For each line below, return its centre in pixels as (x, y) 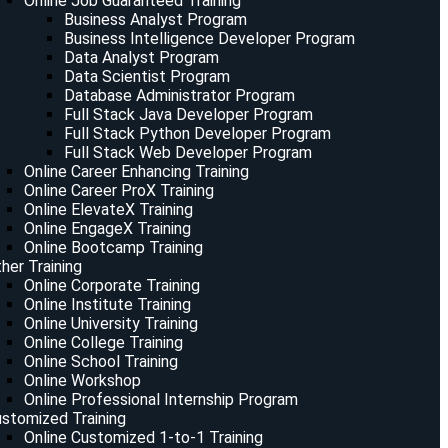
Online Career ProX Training (118, 190)
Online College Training (103, 342)
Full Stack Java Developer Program (188, 114)
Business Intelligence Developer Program (209, 38)
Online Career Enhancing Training (136, 171)
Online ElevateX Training (108, 209)
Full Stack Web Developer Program (187, 152)
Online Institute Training (107, 304)
